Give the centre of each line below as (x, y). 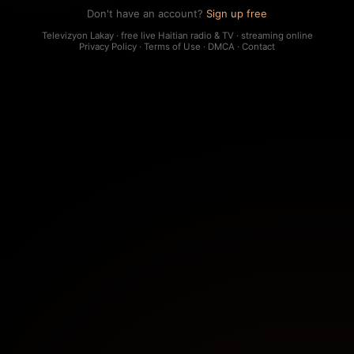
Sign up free (237, 13)
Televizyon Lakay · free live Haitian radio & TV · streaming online (177, 35)
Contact (258, 46)
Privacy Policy (108, 46)
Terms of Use (172, 46)
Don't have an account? (147, 13)
